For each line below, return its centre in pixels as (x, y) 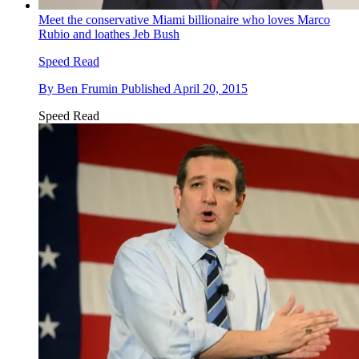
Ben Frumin (87, 88)
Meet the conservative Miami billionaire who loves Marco (184, 19)
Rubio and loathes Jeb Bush (109, 34)
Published (147, 88)
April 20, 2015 (210, 88)
